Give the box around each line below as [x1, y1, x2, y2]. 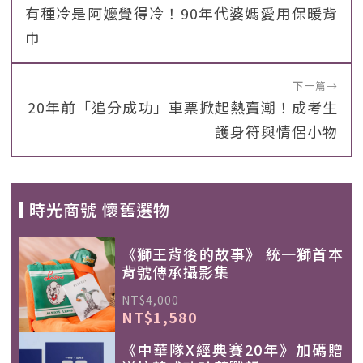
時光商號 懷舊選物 [29, 198, 170, 221]
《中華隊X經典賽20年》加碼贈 [121, 338, 344, 360]
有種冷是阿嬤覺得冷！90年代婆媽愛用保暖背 [25, 2, 338, 23]
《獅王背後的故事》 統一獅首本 [121, 243, 344, 264]
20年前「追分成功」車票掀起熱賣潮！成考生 [28, 96, 338, 117]
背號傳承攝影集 [121, 261, 229, 282]
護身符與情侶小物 [215, 121, 338, 142]
